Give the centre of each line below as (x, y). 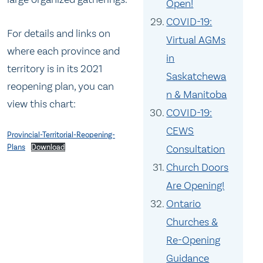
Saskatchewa (196, 76)
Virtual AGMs (196, 40)
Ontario (184, 204)
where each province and (63, 51)
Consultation (196, 149)
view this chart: (41, 104)
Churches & (192, 222)
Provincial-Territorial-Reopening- (61, 135)
